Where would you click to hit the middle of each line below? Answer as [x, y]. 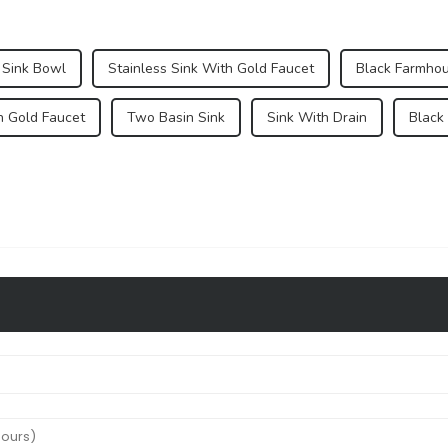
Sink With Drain [317, 117]
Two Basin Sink [176, 117]
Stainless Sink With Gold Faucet [211, 68]
